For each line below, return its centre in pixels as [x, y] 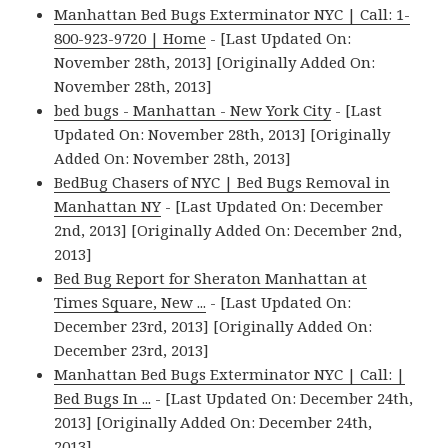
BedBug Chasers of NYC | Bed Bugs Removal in [222, 182]
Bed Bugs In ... [103, 398]
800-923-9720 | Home [130, 38]
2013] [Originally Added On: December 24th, [213, 422]
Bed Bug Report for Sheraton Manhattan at [211, 278]
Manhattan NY [108, 206]
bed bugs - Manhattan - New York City [193, 110]
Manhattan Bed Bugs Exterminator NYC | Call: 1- [232, 14]
